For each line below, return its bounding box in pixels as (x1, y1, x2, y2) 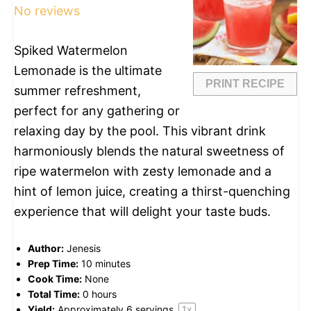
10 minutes (81, 257, 131, 269)
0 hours (83, 287, 117, 300)
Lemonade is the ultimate (14, 62, 162, 78)
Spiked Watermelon (14, 42, 128, 58)
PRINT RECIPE (205, 77, 285, 90)
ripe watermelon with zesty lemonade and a (14, 163, 271, 178)
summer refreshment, (14, 83, 141, 98)
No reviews (14, 3, 80, 18)
